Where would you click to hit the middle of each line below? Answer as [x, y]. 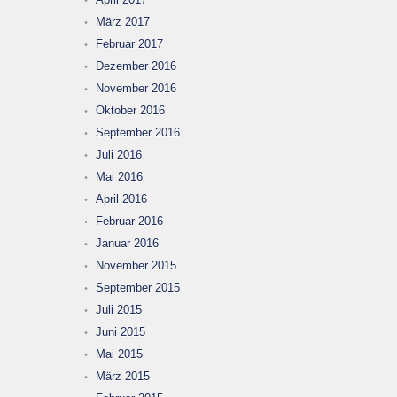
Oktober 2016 [130, 110]
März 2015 [123, 376]
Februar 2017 [129, 43]
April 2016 [121, 198]
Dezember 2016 [136, 66]
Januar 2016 [127, 243]
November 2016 [136, 88]
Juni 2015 [121, 331]
